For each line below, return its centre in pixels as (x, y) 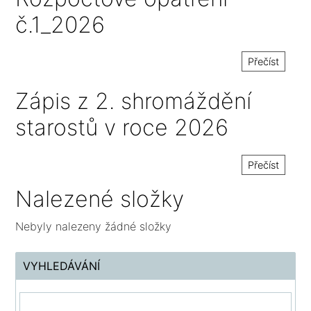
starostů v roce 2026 (122, 128)
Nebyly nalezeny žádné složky (94, 226)
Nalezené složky (100, 199)
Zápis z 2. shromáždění (134, 101)
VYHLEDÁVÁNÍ (62, 266)
